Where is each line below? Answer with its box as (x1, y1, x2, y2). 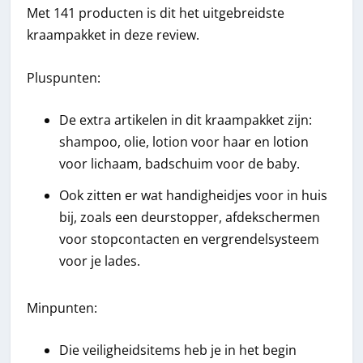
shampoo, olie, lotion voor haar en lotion (59, 133, 310, 152)
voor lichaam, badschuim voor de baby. (59, 155, 301, 173)
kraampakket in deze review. (27, 26, 200, 45)
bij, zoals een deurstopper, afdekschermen (59, 207, 321, 226)
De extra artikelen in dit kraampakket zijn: (59, 111, 313, 130)
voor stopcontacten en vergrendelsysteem (59, 229, 320, 248)
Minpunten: (27, 298, 98, 317)
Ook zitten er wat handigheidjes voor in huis (59, 186, 328, 204)
